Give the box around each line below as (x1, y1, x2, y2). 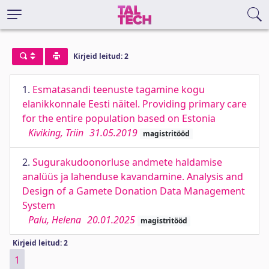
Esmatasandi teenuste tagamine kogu (32, 83, 205, 96)
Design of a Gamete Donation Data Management (22, 184, 245, 198)
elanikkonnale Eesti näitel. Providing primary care (22, 97, 247, 110)
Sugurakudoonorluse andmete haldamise (32, 156, 222, 169)
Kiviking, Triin (28, 126, 83, 139)
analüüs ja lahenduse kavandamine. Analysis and (22, 170, 243, 183)
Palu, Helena (28, 213, 81, 226)
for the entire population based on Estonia (22, 112, 216, 125)
